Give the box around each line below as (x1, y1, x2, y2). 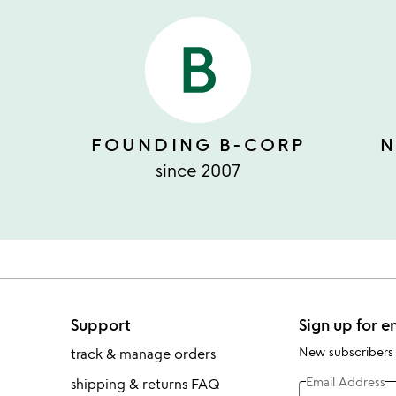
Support (70, 315, 131, 335)
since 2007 (156, 159, 240, 182)
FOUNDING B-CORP (90, 133, 306, 156)
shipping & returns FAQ (70, 375, 220, 393)
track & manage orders (70, 345, 216, 363)
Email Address (305, 373, 385, 389)
